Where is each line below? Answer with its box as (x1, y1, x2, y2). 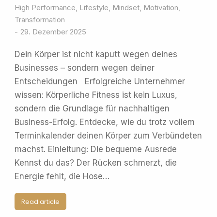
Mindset (112, 3, 139, 12)
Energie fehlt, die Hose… (15, 171, 109, 181)
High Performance (15, 3, 76, 12)
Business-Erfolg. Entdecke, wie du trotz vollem (15, 117, 195, 127)
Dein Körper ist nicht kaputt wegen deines (15, 49, 177, 59)
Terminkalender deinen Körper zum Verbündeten (15, 131, 202, 140)
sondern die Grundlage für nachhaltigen (15, 104, 170, 113)
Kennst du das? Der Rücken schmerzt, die (15, 158, 177, 168)
